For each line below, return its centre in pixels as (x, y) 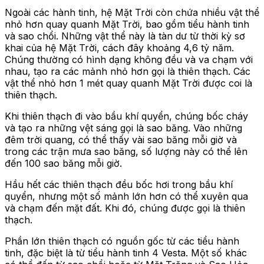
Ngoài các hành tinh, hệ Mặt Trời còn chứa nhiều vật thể (132, 13)
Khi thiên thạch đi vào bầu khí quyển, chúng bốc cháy (126, 116)
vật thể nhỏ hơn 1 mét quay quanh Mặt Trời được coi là (128, 83)
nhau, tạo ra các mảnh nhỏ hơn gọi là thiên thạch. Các (128, 72)
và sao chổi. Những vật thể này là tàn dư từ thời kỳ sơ (125, 36)
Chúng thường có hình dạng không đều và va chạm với (129, 60)
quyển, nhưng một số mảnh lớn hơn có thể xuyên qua (126, 197)
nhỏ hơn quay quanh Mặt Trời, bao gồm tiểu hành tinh (127, 24)
